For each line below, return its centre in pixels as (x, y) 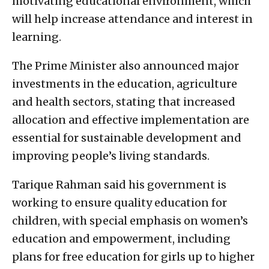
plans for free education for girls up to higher (133, 256)
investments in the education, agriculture (125, 83)
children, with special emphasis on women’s (130, 220)
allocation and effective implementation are (131, 119)
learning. (37, 37)
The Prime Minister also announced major (125, 65)
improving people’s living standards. (111, 156)
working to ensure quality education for (119, 202)
